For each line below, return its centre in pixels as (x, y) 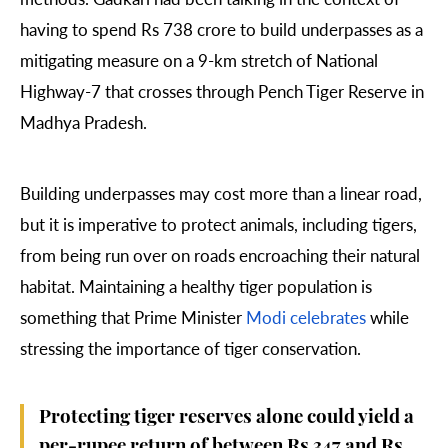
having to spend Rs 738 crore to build (160, 28)
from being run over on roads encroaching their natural (220, 255)
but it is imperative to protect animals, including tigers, (218, 224)
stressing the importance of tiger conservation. (190, 348)
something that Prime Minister (133, 317)
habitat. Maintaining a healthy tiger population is (196, 286)
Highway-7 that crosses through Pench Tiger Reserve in (222, 90)
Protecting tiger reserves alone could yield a (226, 419)
